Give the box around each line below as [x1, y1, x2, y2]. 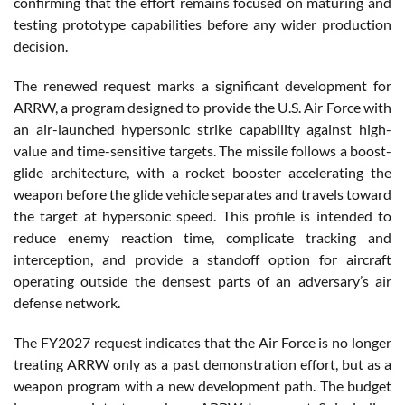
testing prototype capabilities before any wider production [14, 14, 391, 33]
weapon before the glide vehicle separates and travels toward [14, 184, 391, 202]
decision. [14, 36, 68, 54]
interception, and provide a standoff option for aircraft [14, 250, 391, 268]
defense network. [14, 293, 120, 311]
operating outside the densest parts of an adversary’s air [14, 271, 391, 289]
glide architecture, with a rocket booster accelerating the [14, 163, 391, 181]
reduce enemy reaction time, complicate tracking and [14, 228, 391, 246]
